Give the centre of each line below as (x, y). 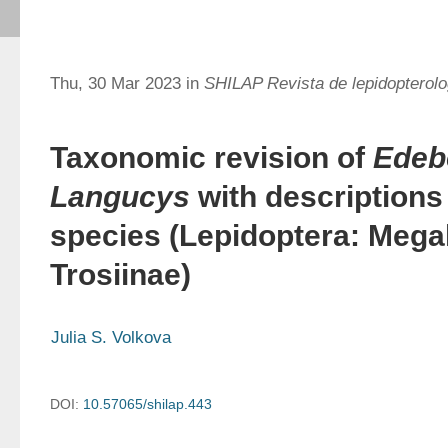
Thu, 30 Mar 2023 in (127, 83)
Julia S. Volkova (111, 337)
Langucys (120, 196)
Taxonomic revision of (211, 157)
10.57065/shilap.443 (147, 404)
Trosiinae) (120, 274)
